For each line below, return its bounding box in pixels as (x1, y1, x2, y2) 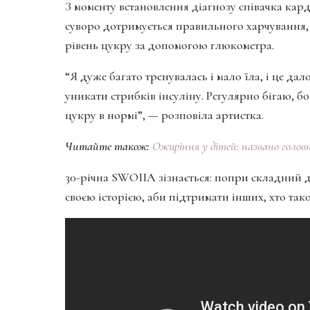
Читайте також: (65, 138, 149, 154)
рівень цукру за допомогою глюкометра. (65, 37, 274, 53)
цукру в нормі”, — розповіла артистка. (65, 107, 264, 123)
